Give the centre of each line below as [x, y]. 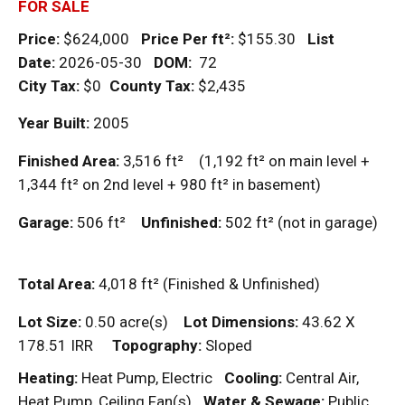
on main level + [317, 161]
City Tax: [49, 86]
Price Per [176, 39]
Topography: [157, 346]
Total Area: [57, 284]
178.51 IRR [56, 346]
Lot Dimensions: [241, 322]
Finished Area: [69, 161]
